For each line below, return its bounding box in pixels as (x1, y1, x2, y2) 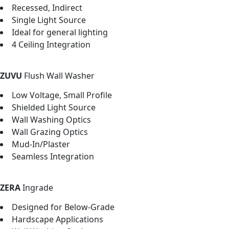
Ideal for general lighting (12, 26, 108, 38)
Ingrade (22, 181, 53, 193)
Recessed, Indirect (12, 2, 82, 13)
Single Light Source (12, 14, 86, 26)
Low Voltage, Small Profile (12, 89, 112, 101)
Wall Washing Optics (12, 113, 91, 125)
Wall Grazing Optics (12, 126, 88, 138)
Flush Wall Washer (24, 70, 95, 81)
